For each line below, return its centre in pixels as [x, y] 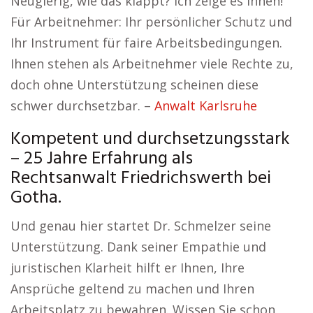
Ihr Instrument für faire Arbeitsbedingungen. [146, 43]
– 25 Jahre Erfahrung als [102, 159]
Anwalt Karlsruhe [206, 105]
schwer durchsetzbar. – [82, 105]
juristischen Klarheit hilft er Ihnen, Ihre [128, 268]
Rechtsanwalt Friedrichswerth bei [141, 179]
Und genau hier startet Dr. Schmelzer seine [141, 226]
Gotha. [36, 198]
